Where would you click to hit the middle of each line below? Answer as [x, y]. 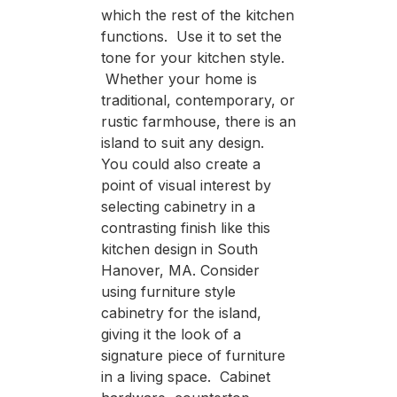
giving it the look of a [171, 334]
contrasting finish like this [185, 227]
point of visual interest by [186, 185]
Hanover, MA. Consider [180, 270]
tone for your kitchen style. [192, 57]
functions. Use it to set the [191, 36]
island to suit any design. [184, 142]
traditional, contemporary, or [198, 100]
